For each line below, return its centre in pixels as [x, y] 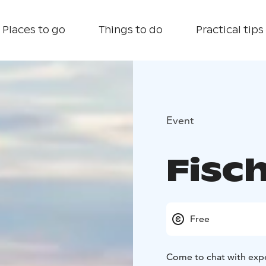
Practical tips [230, 30]
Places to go [34, 30]
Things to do [131, 30]
